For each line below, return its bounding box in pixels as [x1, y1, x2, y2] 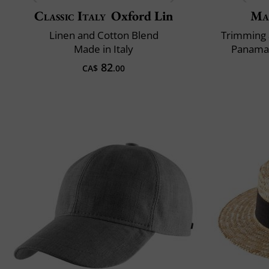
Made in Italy [74, 41, 133, 56]
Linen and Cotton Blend [49, 28, 159, 42]
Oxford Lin [111, 7, 174, 25]
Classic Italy [34, 7, 106, 25]
